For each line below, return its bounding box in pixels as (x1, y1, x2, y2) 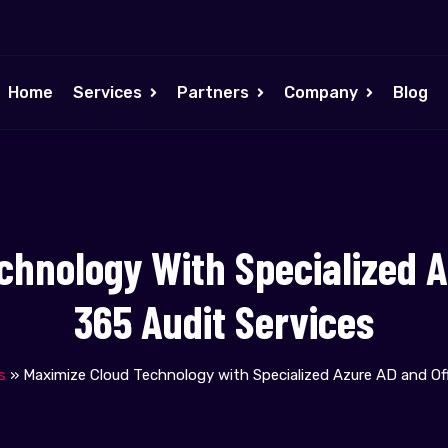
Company (284, 83, 359, 102)
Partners (177, 83, 250, 102)
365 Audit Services (74, 294, 374, 348)
